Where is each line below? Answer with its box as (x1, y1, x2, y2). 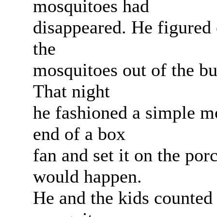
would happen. (33, 166, 142, 186)
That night (33, 80, 110, 101)
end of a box (33, 123, 125, 144)
